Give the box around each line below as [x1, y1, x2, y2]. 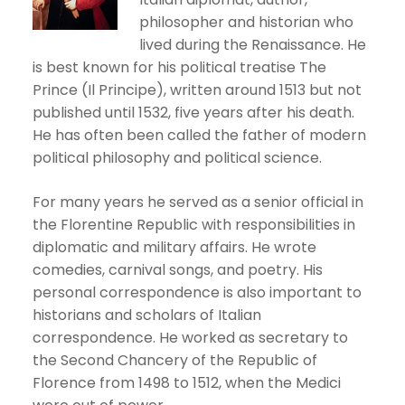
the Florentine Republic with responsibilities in [33, 214, 355, 235]
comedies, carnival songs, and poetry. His [33, 259, 323, 280]
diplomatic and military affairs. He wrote [33, 237, 316, 258]
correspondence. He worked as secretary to [33, 327, 348, 348]
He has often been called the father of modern [33, 125, 366, 146]
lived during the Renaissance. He [139, 34, 366, 55]
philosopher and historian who [139, 12, 353, 33]
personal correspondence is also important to [33, 282, 362, 303]
